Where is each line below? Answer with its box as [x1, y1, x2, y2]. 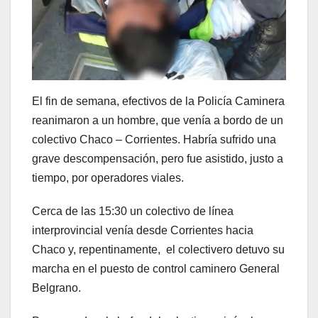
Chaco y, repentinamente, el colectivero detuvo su [32, 243, 285, 256]
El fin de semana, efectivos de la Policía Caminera [32, 95, 285, 108]
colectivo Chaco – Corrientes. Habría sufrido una [32, 133, 276, 146]
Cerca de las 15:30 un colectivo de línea [32, 205, 234, 218]
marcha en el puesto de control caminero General [32, 263, 280, 275]
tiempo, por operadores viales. [32, 172, 184, 185]
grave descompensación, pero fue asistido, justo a [32, 153, 283, 165]
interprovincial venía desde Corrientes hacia [32, 224, 253, 237]
